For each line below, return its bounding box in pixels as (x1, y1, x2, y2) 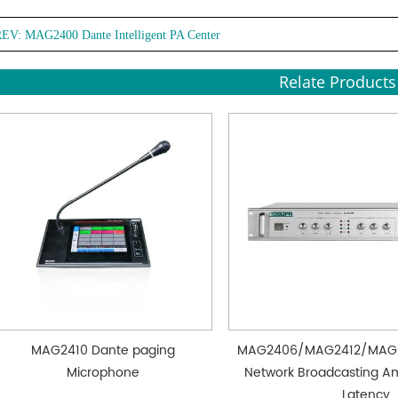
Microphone (67, 362, 140, 383)
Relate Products (278, 71, 396, 92)
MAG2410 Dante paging (31, 339, 176, 361)
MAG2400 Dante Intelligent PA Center (25, 28, 220, 42)
